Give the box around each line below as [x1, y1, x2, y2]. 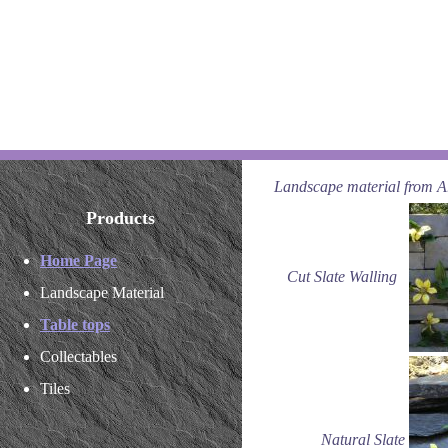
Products [86, 208, 156, 228]
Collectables [40, 348, 117, 365]
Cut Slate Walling [286, 268, 405, 285]
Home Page [40, 252, 117, 269]
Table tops [40, 316, 110, 333]
